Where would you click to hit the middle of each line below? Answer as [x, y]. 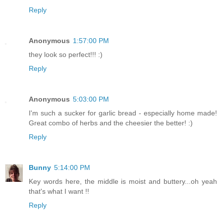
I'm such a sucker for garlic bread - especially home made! [123, 113]
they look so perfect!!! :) [66, 55]
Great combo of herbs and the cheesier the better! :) [111, 123]
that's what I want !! [59, 191]
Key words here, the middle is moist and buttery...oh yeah [123, 181]
